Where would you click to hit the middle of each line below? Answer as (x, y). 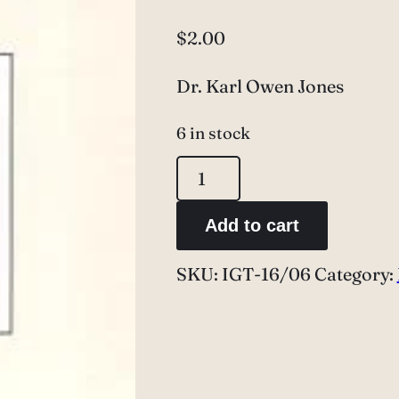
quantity (210, 291)
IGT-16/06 (266, 274)
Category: (355, 274)
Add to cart (252, 225)
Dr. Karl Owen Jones (260, 86)
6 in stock (213, 133)
